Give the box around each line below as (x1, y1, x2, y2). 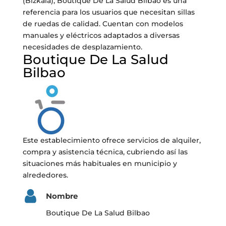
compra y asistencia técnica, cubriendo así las (22, 147, 188, 156)
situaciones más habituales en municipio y (22, 159, 177, 168)
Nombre (45, 191, 78, 201)
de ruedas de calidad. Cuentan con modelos (22, 19, 183, 28)
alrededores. (22, 171, 68, 180)
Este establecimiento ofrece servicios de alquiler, (22, 136, 201, 145)
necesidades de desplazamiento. (22, 42, 142, 51)
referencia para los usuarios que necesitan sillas (22, 8, 195, 17)
